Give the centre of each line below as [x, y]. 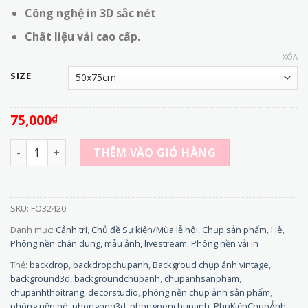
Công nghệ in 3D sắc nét [90, 13]
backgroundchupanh [117, 278]
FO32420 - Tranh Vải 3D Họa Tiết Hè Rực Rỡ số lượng [140, 146]
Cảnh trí [71, 229]
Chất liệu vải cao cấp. [82, 37]
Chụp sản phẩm [234, 229]
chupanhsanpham [202, 278]
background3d [40, 278]
